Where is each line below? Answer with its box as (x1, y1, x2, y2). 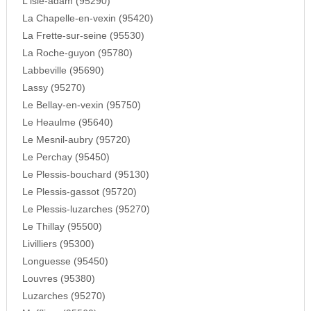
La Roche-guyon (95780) (22, 48, 133, 59)
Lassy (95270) (22, 83, 85, 94)
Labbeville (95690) (22, 65, 104, 76)
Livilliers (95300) (22, 239, 94, 250)
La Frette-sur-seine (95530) (22, 31, 144, 42)
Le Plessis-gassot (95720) (22, 187, 137, 198)
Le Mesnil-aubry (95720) (22, 135, 131, 146)
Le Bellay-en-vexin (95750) (22, 100, 141, 111)
